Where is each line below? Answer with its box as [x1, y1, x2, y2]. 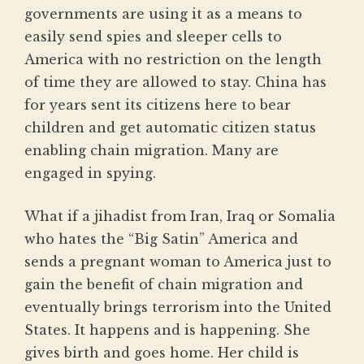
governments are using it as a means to [24, 6, 302, 23]
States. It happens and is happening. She [24, 322, 310, 339]
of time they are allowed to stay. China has [24, 74, 327, 91]
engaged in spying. [24, 165, 156, 182]
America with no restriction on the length [24, 51, 322, 68]
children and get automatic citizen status [24, 119, 316, 136]
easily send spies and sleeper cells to [24, 28, 282, 45]
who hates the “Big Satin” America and [24, 231, 298, 248]
